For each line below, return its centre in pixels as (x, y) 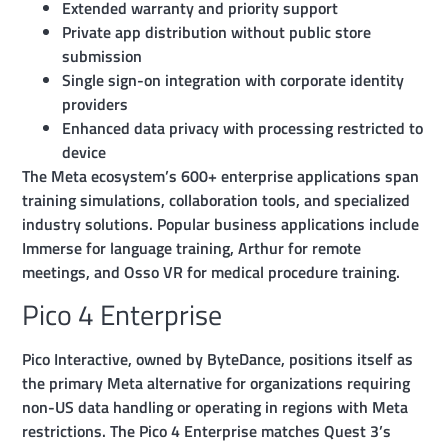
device (84, 151)
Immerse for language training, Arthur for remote (192, 247)
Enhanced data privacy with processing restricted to (243, 127)
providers (95, 103)
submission (102, 55)
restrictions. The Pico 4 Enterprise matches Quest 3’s (207, 431)
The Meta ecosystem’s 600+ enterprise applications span (221, 175)
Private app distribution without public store (217, 31)
